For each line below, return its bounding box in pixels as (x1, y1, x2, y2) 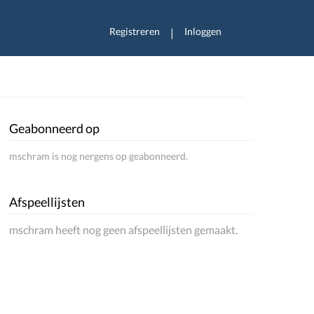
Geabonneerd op (9, 121, 100, 136)
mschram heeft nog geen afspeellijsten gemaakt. (9, 223, 238, 236)
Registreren (109, 25, 160, 37)
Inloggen (184, 25, 221, 37)
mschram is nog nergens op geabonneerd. (9, 150, 189, 162)
